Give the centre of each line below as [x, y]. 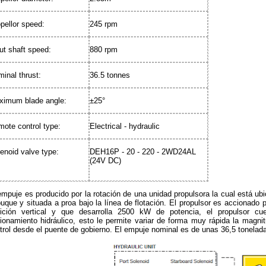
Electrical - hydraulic [125, 126]
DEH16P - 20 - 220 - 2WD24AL [143, 152]
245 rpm [104, 24]
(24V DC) [105, 161]
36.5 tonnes [110, 75]
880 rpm [104, 50]
